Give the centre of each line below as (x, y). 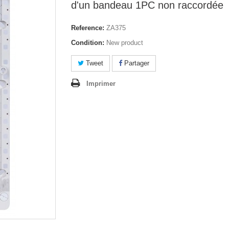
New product (125, 43)
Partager (136, 63)
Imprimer (101, 84)
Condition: (88, 43)
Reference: (88, 28)
